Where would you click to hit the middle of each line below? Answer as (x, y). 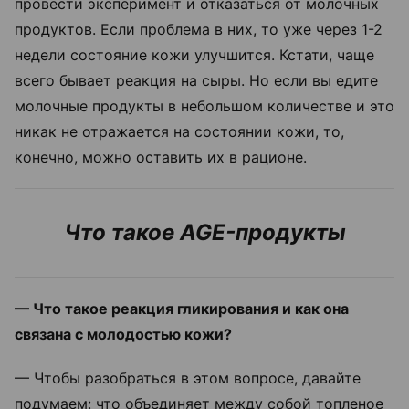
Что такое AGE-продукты (204, 233)
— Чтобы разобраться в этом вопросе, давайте (188, 378)
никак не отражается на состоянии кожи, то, (179, 132)
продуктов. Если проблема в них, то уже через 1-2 (199, 30)
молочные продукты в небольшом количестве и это (204, 106)
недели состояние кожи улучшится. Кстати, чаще (194, 55)
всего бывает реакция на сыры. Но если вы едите (196, 81)
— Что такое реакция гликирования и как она (182, 309)
